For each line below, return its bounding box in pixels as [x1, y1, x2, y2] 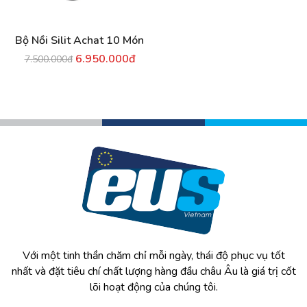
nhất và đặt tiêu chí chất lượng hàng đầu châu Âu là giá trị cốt [11, 264, 296, 279]
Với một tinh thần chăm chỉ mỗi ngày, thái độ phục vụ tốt [22, 248, 285, 263]
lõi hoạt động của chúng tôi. [89, 280, 218, 295]
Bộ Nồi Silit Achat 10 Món [15, 33, 144, 48]
